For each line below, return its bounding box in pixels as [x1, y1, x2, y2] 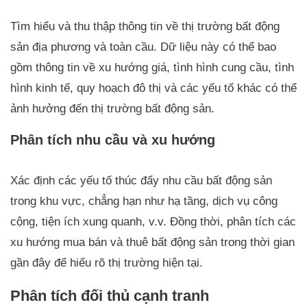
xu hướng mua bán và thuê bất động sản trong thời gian [10, 235, 295, 249]
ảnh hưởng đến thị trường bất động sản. [10, 101, 214, 115]
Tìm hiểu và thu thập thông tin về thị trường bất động [10, 19, 280, 33]
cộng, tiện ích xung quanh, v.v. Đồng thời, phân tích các [10, 214, 296, 228]
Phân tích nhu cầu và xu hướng [10, 132, 215, 147]
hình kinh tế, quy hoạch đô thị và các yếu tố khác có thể [10, 81, 297, 95]
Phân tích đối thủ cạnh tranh [10, 286, 209, 304]
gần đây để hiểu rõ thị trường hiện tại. [10, 256, 203, 269]
